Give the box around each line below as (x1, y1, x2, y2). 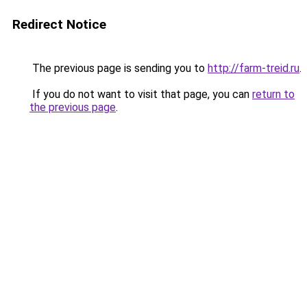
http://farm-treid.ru (208, 62, 299, 75)
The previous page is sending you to (29, 62, 208, 75)
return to (252, 88, 295, 101)
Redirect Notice (12, 16, 106, 32)
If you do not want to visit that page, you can (29, 88, 252, 101)
